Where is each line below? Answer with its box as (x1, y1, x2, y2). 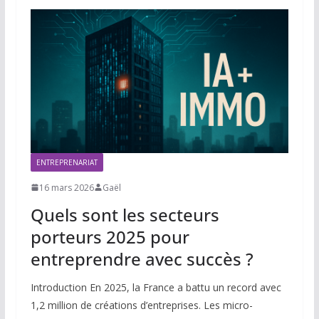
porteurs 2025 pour (30, 224, 189, 249)
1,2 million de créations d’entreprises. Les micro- (30, 298, 253, 312)
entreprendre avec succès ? (30, 246, 253, 271)
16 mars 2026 (38, 181, 94, 194)
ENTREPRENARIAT (36, 157, 98, 167)
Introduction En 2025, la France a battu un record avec (30, 280, 281, 294)
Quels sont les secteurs (30, 202, 219, 226)
